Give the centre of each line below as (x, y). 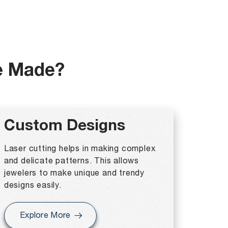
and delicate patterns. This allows (72, 161)
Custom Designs (64, 127)
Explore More (45, 216)
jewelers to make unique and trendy (74, 174)
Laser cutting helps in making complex (80, 149)
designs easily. (33, 186)
